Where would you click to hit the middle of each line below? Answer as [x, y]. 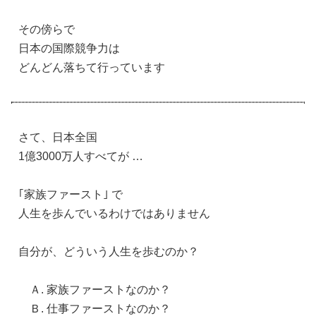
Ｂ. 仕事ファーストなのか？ [95, 308]
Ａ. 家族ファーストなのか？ [95, 289]
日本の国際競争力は [69, 48]
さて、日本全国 [58, 137]
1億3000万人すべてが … [81, 156]
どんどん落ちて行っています [92, 67]
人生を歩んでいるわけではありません [114, 213]
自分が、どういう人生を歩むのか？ [109, 251]
